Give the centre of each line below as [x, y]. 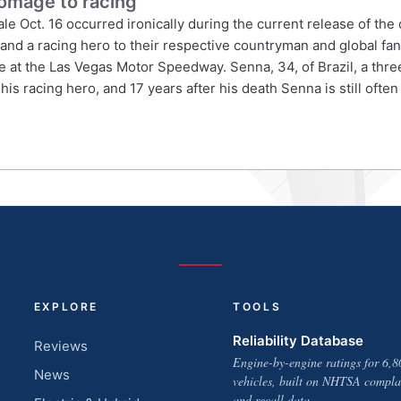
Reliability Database [298, 341]
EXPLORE [66, 307]
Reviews [60, 346]
